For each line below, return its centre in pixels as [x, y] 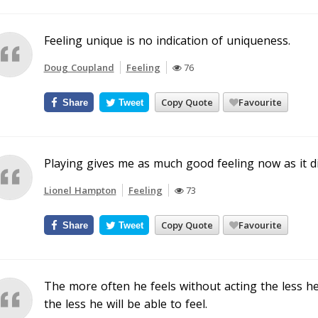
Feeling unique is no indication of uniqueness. [167, 40]
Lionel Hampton [80, 190]
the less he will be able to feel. [125, 304]
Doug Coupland [79, 67]
